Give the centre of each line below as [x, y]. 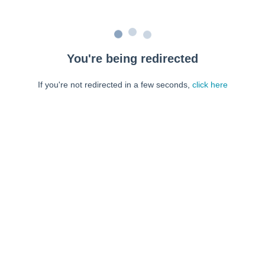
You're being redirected [132, 59]
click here [210, 85]
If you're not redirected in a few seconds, [115, 85]
